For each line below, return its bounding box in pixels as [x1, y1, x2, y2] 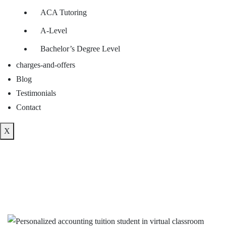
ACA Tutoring [40, 8, 87, 17]
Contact [16, 103, 41, 112]
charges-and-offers [16, 61, 75, 70]
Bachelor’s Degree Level [40, 44, 120, 53]
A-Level [40, 26, 67, 35]
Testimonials [16, 89, 56, 98]
